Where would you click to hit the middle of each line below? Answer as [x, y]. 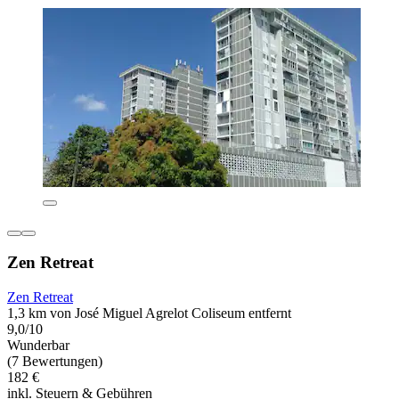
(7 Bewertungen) [55, 362]
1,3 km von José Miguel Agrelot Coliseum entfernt [149, 313]
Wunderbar [38, 346]
